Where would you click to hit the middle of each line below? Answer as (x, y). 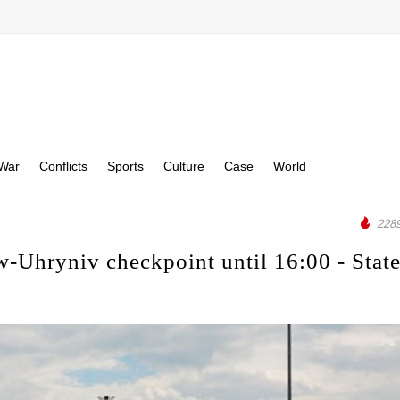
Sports (125, 166)
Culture (184, 166)
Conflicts (63, 166)
